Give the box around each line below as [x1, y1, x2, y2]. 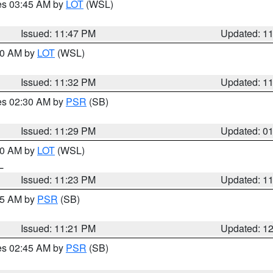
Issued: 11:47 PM [21, 26, 96, 40]
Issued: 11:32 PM [21, 75, 96, 89]
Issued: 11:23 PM [21, 172, 96, 186]
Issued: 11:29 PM [21, 124, 96, 138]
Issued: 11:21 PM [21, 221, 96, 235]
